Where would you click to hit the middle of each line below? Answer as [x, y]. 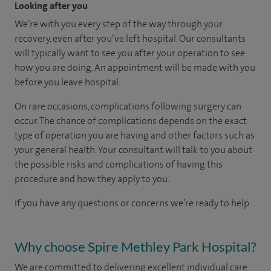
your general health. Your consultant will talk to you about [133, 149]
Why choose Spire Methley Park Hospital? [135, 246]
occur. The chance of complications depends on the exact [131, 120]
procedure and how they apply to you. [92, 178]
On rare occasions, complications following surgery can [128, 106]
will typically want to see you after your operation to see [130, 53]
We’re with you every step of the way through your [119, 24]
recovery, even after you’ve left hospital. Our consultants [130, 38]
